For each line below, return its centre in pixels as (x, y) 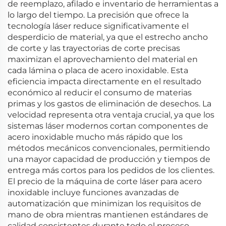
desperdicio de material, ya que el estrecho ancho (108, 37)
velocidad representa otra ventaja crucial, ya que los (111, 115)
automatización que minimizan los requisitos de (104, 204)
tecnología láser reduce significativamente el (98, 26)
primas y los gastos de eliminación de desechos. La (109, 104)
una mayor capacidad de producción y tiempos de (109, 159)
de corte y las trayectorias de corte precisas (94, 48)
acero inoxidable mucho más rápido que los (95, 137)
